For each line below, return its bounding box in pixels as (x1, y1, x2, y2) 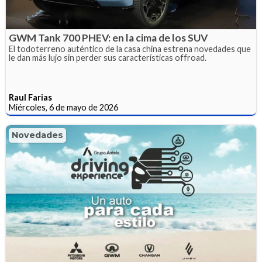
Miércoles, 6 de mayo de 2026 (9, 102, 118, 112)
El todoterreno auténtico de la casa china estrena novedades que (9, 43, 251, 54)
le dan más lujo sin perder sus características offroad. (9, 52, 206, 63)
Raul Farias (9, 92, 52, 102)
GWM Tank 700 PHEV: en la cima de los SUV (9, 31, 208, 44)
